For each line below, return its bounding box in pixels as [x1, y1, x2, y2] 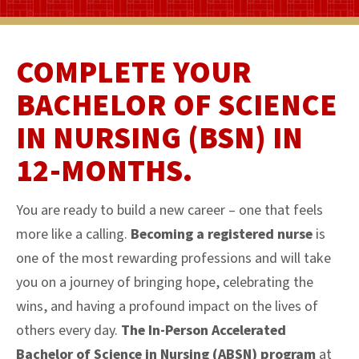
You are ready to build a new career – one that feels [16, 200, 323, 220]
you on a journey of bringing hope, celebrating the [16, 272, 313, 292]
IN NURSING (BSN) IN [16, 116, 303, 160]
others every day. [16, 320, 121, 341]
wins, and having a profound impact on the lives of [16, 296, 318, 317]
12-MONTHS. [16, 149, 192, 193]
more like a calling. [16, 224, 131, 244]
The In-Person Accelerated [121, 320, 286, 341]
